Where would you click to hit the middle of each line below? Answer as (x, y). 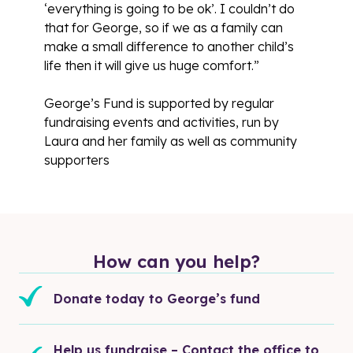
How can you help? (176, 261)
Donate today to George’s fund (157, 298)
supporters (77, 160)
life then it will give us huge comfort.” (152, 65)
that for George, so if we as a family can (163, 27)
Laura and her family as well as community (171, 141)
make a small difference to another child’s (169, 46)
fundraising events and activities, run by (162, 122)
